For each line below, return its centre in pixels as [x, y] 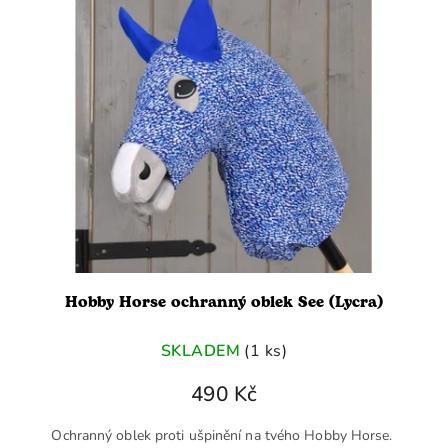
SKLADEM [200, 350]
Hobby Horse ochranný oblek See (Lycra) [224, 303]
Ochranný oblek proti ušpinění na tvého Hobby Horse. [224, 436]
